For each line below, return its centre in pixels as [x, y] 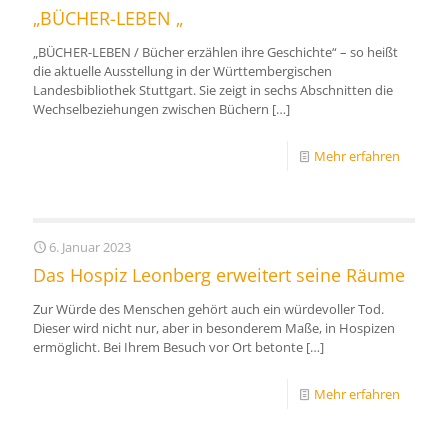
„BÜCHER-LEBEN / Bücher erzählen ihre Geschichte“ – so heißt [215, 51]
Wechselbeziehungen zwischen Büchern [151, 108]
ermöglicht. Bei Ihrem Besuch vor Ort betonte [168, 346]
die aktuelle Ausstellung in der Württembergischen [182, 70]
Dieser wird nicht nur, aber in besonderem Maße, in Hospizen [214, 327]
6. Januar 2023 [90, 246]
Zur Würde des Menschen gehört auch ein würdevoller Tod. [208, 308]
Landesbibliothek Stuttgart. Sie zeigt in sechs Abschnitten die [213, 89]
